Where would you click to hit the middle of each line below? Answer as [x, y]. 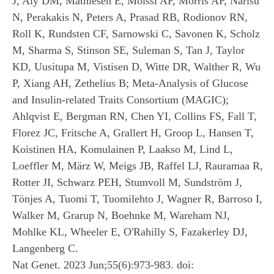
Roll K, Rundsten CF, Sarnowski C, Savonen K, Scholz [136, 33]
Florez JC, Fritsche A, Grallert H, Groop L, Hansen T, [133, 132]
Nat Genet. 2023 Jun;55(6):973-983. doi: [103, 265]
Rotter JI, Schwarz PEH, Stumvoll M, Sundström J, [127, 182]
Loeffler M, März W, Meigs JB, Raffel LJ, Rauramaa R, [138, 165]
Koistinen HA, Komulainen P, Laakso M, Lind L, [123, 149]
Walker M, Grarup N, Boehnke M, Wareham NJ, [121, 215]
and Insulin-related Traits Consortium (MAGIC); [120, 99]
